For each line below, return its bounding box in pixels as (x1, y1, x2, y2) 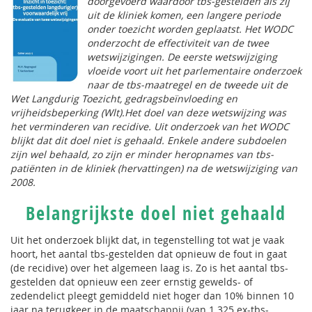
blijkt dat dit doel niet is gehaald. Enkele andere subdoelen (10, 134, 286, 147)
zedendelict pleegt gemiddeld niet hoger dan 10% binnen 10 (10, 289, 294, 302)
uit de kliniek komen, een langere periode (87, 8, 281, 22)
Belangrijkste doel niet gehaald (26, 201, 286, 226)
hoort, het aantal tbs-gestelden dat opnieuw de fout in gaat (10, 247, 287, 260)
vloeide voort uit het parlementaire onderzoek (87, 64, 302, 77)
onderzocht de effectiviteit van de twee (87, 36, 269, 49)
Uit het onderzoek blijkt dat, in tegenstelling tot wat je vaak (10, 233, 284, 247)
